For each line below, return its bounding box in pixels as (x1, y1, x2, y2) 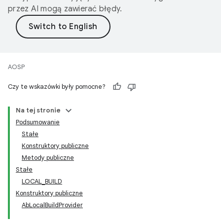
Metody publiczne (22, 153, 74, 162)
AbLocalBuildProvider (22, 201, 83, 209)
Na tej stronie (16, 106, 61, 114)
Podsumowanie (16, 118, 60, 126)
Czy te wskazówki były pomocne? (8, 82, 106, 91)
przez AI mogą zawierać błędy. (8, 4, 122, 14)
